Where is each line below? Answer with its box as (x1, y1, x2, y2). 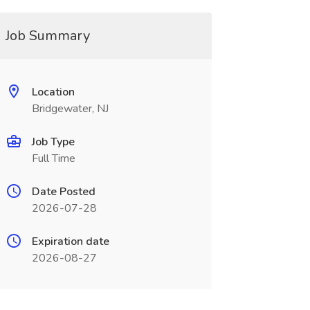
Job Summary (5, 26, 90, 45)
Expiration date (31, 234, 109, 249)
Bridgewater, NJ (31, 101, 109, 116)
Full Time (31, 151, 75, 166)
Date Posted (31, 184, 95, 199)
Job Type (31, 134, 75, 149)
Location (31, 84, 75, 100)
